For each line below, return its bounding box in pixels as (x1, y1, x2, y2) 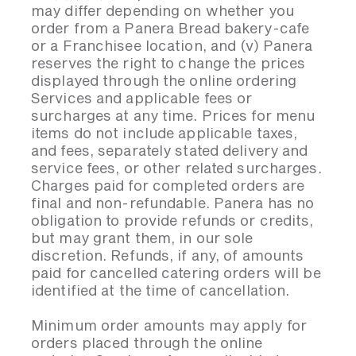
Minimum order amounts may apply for (31, 316, 307, 334)
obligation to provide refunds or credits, (31, 211, 314, 229)
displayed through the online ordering (31, 72, 297, 89)
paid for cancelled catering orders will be (31, 264, 321, 281)
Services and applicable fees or (31, 89, 253, 106)
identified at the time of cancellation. (31, 281, 290, 299)
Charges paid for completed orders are (31, 176, 305, 194)
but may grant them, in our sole (31, 229, 253, 246)
